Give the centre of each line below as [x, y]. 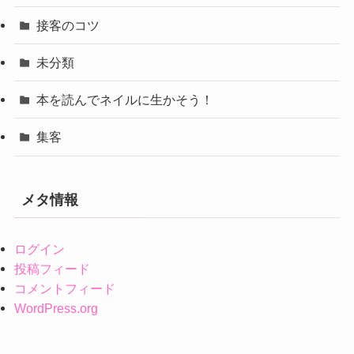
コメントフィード [64, 288]
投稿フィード [52, 268]
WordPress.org [56, 308]
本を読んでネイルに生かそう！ [125, 100]
